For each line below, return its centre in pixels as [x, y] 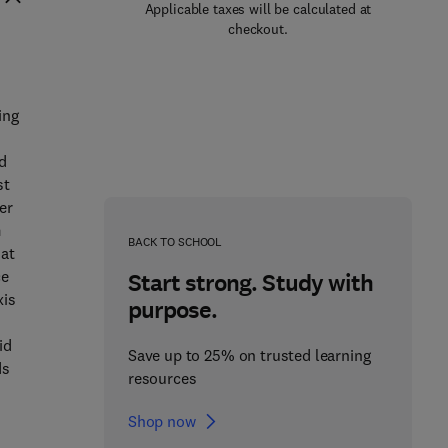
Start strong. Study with [250, 283]
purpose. [172, 310]
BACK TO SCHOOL [175, 241]
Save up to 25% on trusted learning [249, 355]
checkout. [258, 29]
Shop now [161, 421]
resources [162, 378]
